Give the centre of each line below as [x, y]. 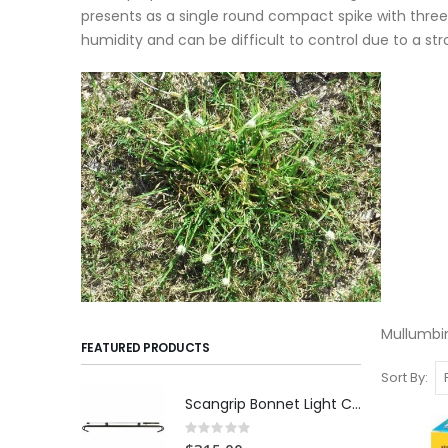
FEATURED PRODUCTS [145, 348]
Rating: [205, 427]
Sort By [403, 378]
